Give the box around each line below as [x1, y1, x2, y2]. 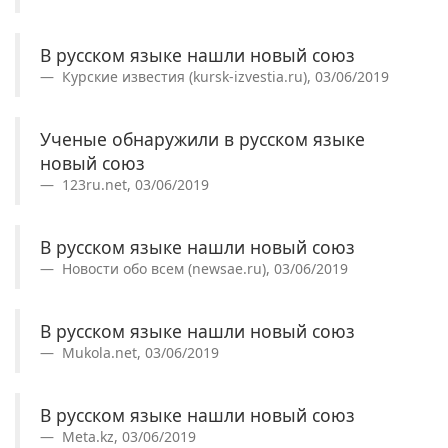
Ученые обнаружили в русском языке [40, 126, 365, 151]
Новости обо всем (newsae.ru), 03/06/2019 [58, 258, 348, 278]
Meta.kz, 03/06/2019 [58, 426, 196, 446]
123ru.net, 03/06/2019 [58, 174, 209, 194]
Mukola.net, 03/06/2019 [58, 342, 219, 362]
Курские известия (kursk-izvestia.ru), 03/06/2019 [58, 66, 389, 86]
